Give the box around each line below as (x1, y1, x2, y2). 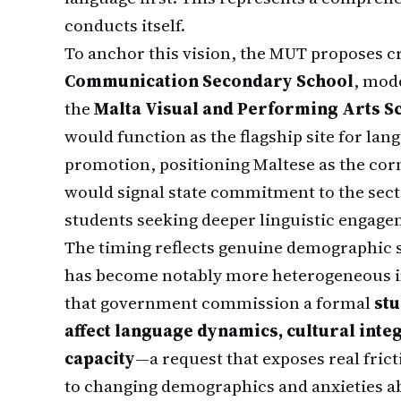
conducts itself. (64, 13, 185, 37)
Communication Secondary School (64, 69, 354, 92)
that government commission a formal (64, 291, 374, 314)
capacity (64, 346, 135, 370)
